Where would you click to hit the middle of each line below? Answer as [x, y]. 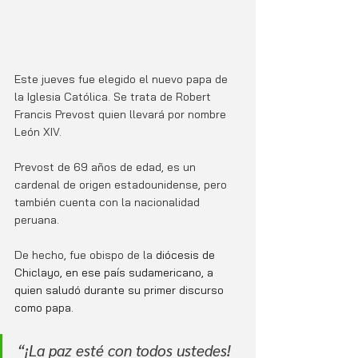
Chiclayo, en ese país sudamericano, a [115, 273]
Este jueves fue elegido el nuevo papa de [123, 80]
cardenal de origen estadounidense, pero [122, 185]
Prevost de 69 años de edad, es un [107, 167]
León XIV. [40, 132]
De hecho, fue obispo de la [85, 255]
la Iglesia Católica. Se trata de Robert [114, 97]
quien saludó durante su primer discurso [121, 290]
